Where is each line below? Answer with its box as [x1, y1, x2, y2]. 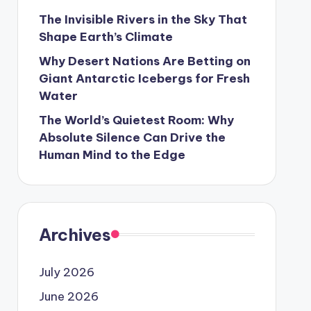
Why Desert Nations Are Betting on [38, 53, 251, 69]
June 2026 [38, 288, 99, 304]
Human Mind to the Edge [38, 146, 185, 162]
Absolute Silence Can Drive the [38, 129, 226, 145]
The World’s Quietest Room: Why [38, 112, 234, 128]
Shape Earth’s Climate [38, 28, 173, 44]
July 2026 [38, 264, 94, 280]
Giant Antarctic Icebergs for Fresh [38, 70, 250, 86]
